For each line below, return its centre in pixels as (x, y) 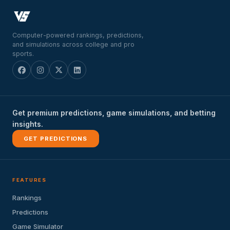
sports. (23, 54)
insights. (28, 124)
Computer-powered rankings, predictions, (78, 35)
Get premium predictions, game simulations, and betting (114, 113)
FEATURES (30, 180)
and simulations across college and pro (73, 45)
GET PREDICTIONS (56, 139)
